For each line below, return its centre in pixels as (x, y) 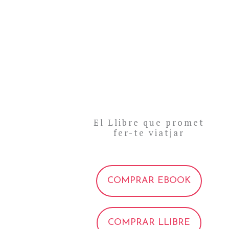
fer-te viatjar (149, 132)
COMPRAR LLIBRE (149, 222)
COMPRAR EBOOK (149, 180)
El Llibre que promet (149, 122)
